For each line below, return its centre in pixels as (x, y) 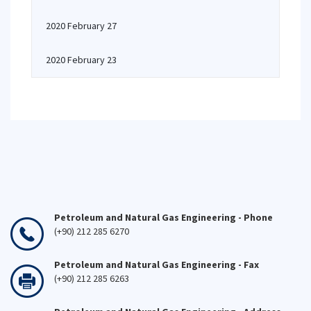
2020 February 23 (81, 60)
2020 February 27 (81, 26)
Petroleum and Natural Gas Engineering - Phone (165, 217)
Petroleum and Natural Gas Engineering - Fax (157, 264)
